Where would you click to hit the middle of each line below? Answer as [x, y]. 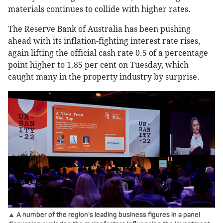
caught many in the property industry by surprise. [104, 77]
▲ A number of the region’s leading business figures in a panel [104, 215]
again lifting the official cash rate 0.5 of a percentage [108, 53]
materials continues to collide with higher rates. [99, 9]
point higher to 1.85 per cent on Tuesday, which [98, 65]
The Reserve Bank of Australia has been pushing [99, 29]
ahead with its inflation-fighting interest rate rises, [104, 41]
